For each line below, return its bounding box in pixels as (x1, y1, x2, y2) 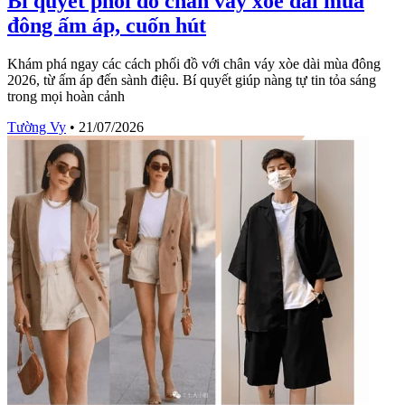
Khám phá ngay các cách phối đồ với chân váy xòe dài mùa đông (7, 55, 381, 71)
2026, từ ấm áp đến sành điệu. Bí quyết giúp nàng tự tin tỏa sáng (7, 71, 376, 88)
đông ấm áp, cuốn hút (7, 13, 206, 37)
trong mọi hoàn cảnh (7, 88, 125, 104)
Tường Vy (7, 118, 66, 135)
